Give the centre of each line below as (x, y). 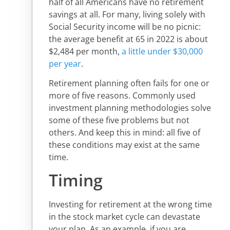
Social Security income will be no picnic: (125, 26)
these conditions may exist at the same (124, 145)
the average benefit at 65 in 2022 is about (128, 39)
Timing (76, 180)
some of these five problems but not (119, 120)
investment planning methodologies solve (130, 108)
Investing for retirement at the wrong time (130, 205)
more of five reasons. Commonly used (122, 96)
